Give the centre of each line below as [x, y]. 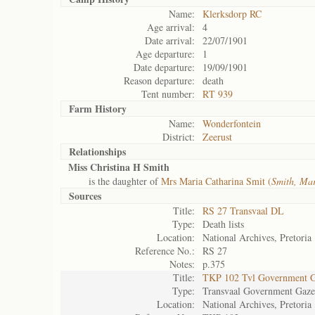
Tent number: [168, 94]
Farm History [98, 109]
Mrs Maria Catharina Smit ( [216, 181]
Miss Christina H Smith [119, 167]
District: [179, 137]
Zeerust [217, 137]
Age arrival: [171, 27]
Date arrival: [170, 40]
